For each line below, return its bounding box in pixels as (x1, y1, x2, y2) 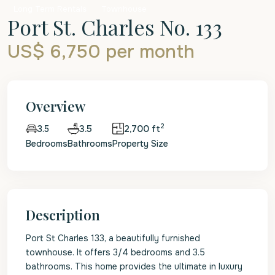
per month (106, 40, 195, 63)
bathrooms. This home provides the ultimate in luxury (26, 261, 242, 272)
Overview (26, 97, 85, 115)
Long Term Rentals (14, 4, 87, 14)
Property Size (112, 138, 168, 149)
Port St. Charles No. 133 (7, 13, 222, 41)
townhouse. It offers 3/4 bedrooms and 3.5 (26, 247, 205, 258)
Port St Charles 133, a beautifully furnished (26, 233, 200, 244)
